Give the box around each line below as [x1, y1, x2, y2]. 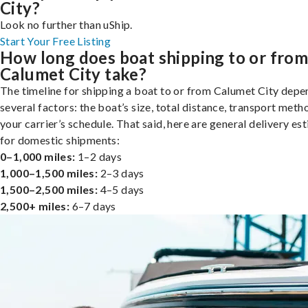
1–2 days [75, 149, 122, 163]
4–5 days [98, 182, 144, 196]
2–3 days [98, 166, 144, 179]
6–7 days [69, 199, 116, 212]
